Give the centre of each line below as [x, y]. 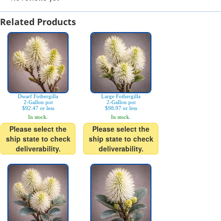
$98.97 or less [121, 108]
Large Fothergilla [121, 96]
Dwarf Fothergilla [38, 96]
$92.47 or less [38, 108]
